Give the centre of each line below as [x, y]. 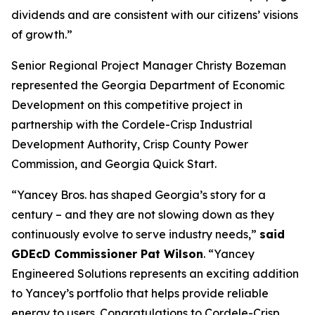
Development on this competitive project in [127, 105]
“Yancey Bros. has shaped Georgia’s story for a [139, 195]
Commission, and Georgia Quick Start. [114, 164]
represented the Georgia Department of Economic [148, 85]
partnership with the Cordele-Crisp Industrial [132, 124]
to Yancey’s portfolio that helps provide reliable [140, 293]
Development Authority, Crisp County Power [130, 144]
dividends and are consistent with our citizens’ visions [155, 15]
